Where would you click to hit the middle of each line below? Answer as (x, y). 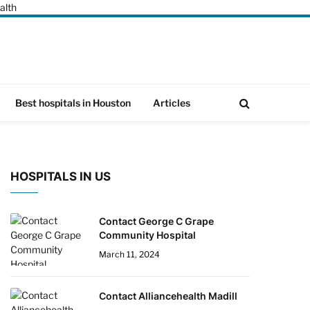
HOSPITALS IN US (61, 176)
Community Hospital (147, 235)
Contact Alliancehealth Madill (168, 296)
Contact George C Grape (156, 221)
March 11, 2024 (129, 254)
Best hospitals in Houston (73, 102)
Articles (172, 102)
